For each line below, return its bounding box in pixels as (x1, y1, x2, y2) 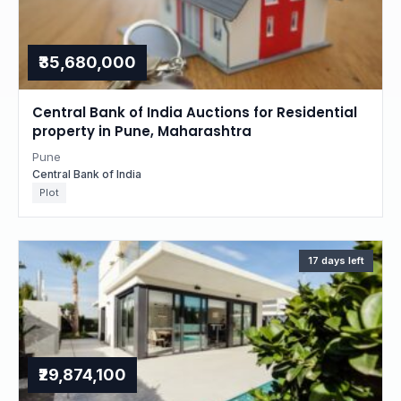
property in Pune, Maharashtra (32, 122, 252, 141)
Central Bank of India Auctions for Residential (32, 103, 357, 122)
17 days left (308, 254, 364, 267)
